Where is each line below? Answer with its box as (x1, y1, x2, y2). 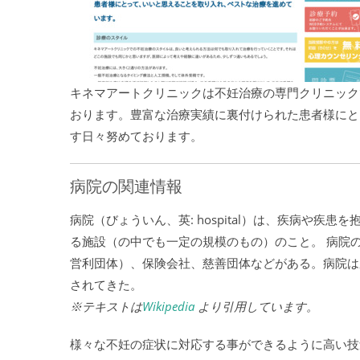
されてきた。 (70, 276, 142, 292)
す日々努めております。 (70, 128, 202, 144)
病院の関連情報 (70, 177, 182, 196)
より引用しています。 (194, 298, 318, 314)
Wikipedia (142, 298, 194, 314)
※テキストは (70, 298, 142, 314)
